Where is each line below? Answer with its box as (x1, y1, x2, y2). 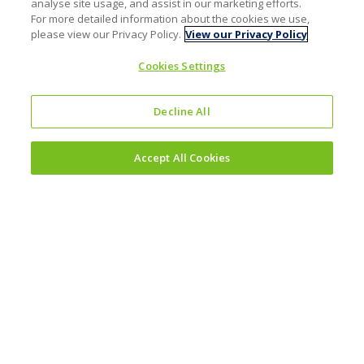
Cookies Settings (138, 58, 226, 73)
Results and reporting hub (13, 245, 174, 263)
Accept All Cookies (133, 150, 231, 165)
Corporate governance (13, 278, 152, 296)
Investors (13, 176, 85, 198)
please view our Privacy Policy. (31, 27, 182, 41)
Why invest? (13, 213, 85, 231)
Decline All (154, 104, 210, 119)
